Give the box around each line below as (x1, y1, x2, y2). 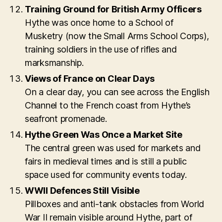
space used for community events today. (25, 169, 187, 180)
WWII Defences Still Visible (25, 185, 140, 196)
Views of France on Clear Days (25, 73, 155, 84)
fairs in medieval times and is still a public (25, 156, 187, 167)
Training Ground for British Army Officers (25, 4, 202, 15)
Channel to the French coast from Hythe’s (25, 100, 191, 111)
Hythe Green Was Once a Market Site (25, 129, 182, 140)
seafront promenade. (25, 113, 107, 124)
